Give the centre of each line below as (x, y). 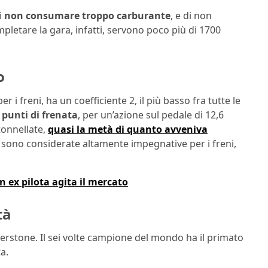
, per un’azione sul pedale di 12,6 (151, 115)
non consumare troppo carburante (87, 16)
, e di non (191, 16)
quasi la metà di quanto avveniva (128, 129)
